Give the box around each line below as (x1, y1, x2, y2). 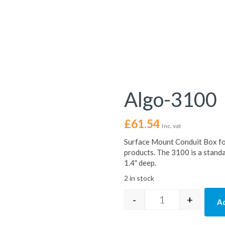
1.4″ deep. (124, 158, 156, 167)
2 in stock (124, 174, 154, 182)
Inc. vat (161, 122, 181, 130)
